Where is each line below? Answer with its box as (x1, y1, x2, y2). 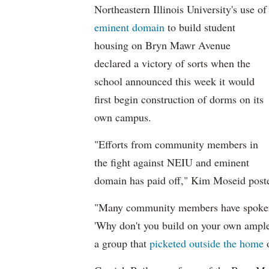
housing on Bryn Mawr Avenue (94, 38, 231, 52)
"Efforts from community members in (94, 137, 258, 151)
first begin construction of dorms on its (94, 92, 264, 106)
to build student (165, 20, 235, 34)
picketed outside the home (150, 236, 264, 250)
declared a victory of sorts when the (94, 56, 250, 70)
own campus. (94, 110, 151, 124)
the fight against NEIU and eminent (94, 155, 249, 169)
